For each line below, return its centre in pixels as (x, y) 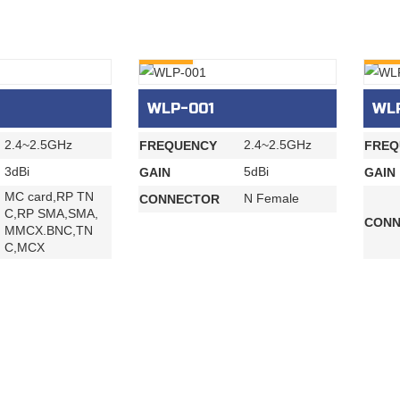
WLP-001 (181, 109)
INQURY (166, 50)
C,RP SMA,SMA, (51, 214)
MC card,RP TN (49, 197)
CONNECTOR (179, 200)
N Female (271, 199)
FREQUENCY (178, 146)
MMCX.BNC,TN (49, 231)
